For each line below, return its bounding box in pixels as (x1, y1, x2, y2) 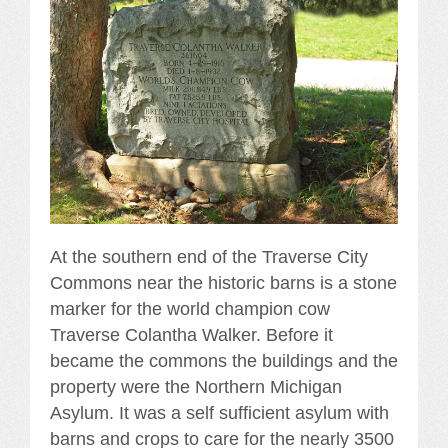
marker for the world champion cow (50, 299, 330, 320)
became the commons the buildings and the (50, 351, 398, 372)
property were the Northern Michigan (50, 377, 342, 398)
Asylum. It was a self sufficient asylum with (50, 403, 389, 424)
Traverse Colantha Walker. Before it (50, 325, 333, 346)
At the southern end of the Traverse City (50, 247, 368, 268)
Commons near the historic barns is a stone (50, 273, 397, 294)
